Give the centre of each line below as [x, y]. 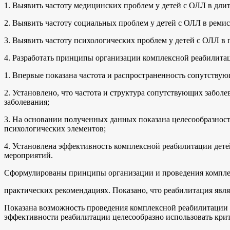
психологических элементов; [55, 128]
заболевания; [27, 102]
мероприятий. [28, 155]
